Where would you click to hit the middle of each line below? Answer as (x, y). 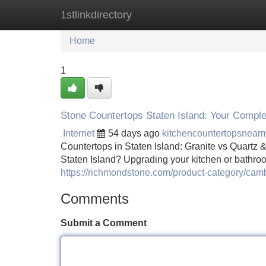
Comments (95, 199)
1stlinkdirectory (96, 15)
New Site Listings (159, 15)
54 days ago (134, 133)
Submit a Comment (104, 223)
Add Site (231, 15)
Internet (79, 133)
